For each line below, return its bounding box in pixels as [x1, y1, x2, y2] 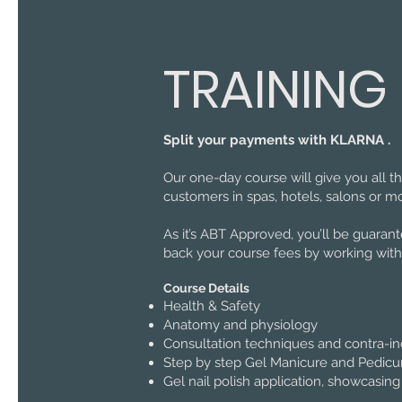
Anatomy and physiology [163, 316, 321, 333]
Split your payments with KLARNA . [163, 131, 390, 148]
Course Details [163, 280, 249, 295]
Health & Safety [163, 297, 264, 314]
